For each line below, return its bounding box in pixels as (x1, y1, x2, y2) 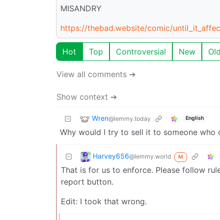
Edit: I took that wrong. (61, 196, 147, 206)
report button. (61, 176, 113, 187)
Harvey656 (93, 151, 129, 160)
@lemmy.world (129, 152, 171, 160)
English (185, 115, 204, 122)
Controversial (116, 46, 166, 56)
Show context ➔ (56, 91, 117, 102)
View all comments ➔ (56, 69, 136, 79)
